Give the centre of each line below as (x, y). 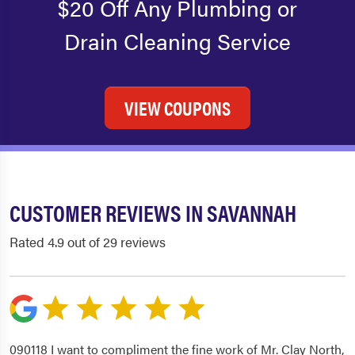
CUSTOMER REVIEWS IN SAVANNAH (153, 213)
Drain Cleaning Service (177, 41)
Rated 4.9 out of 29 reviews (88, 242)
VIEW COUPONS (177, 108)
